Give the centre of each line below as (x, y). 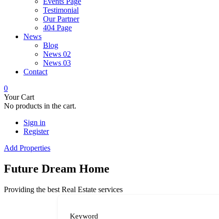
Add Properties (27, 148)
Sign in (34, 122)
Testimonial (61, 10)
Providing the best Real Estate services (63, 189)
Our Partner (61, 19)
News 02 (57, 54)
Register (36, 131)
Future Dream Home (57, 168)
